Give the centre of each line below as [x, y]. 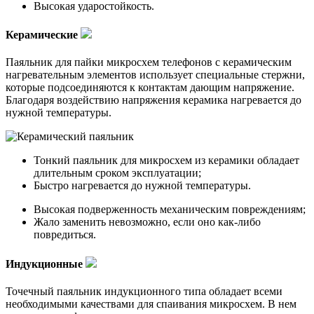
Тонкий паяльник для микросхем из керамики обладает [166, 161]
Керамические [43, 35]
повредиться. [65, 235]
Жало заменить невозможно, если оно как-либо [147, 222]
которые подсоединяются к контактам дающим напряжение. [150, 88]
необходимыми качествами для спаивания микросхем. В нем [151, 303]
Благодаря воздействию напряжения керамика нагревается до [153, 100]
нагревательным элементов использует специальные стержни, [155, 75]
